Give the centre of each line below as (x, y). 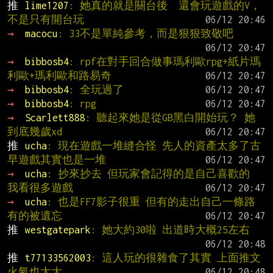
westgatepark (58, 229)
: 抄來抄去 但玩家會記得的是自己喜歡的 (148, 173)
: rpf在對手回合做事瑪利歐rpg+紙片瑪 (165, 61)
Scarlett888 (55, 117)
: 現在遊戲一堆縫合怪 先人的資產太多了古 (154, 145)
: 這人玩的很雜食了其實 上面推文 (175, 257)
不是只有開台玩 (46, 19)
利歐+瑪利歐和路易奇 (59, 75)
